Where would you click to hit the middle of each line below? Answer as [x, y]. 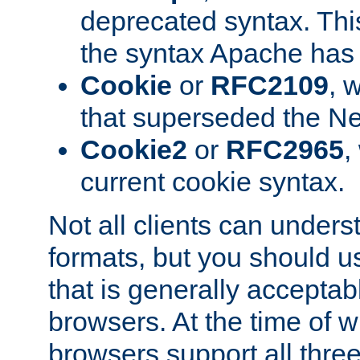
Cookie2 [134, 150]
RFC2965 [285, 150]
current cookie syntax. [213, 182]
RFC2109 [270, 86]
